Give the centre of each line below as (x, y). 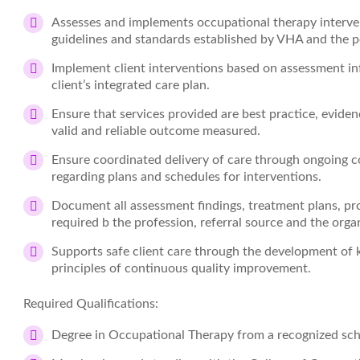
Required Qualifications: (91, 304)
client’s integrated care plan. (131, 85)
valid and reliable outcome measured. (156, 131)
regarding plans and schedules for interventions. (186, 177)
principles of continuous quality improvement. (181, 268)
